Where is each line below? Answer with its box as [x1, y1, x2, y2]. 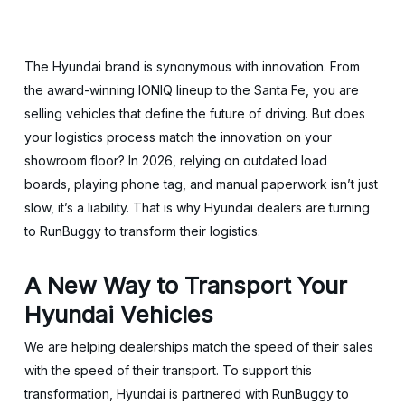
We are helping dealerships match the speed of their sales [24, 339, 373, 354]
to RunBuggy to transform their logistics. [24, 223, 264, 239]
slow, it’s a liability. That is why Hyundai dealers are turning [24, 200, 370, 215]
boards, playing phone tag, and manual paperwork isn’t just [24, 176, 378, 192]
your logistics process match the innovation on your [24, 129, 332, 145]
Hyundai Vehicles [24, 300, 213, 328]
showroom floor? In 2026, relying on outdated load [24, 153, 327, 168]
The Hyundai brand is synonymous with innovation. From [24, 59, 360, 74]
